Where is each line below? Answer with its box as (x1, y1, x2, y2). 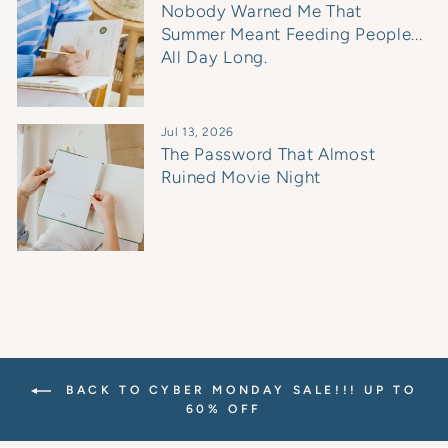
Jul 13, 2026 (160, 125, 234, 140)
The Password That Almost (160, 144, 376, 165)
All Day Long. (160, 46, 268, 67)
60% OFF (185, 401, 263, 416)
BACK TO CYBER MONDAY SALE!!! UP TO (59, 382, 417, 397)
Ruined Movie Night (160, 167, 322, 188)
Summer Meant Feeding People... (160, 23, 423, 44)
